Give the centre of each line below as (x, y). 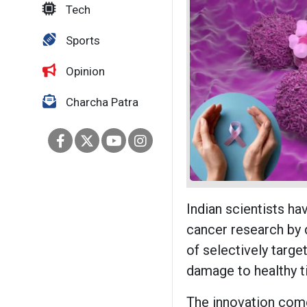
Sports (82, 40)
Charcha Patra (101, 102)
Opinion (84, 71)
